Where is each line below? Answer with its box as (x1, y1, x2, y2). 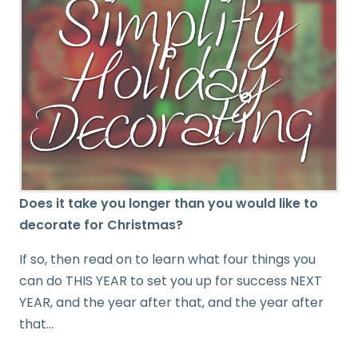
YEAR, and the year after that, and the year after (19, 292, 324, 312)
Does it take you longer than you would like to (19, 193, 318, 213)
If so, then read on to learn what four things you (19, 249, 316, 268)
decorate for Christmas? (19, 215, 183, 234)
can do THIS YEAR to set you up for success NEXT (19, 271, 322, 290)
